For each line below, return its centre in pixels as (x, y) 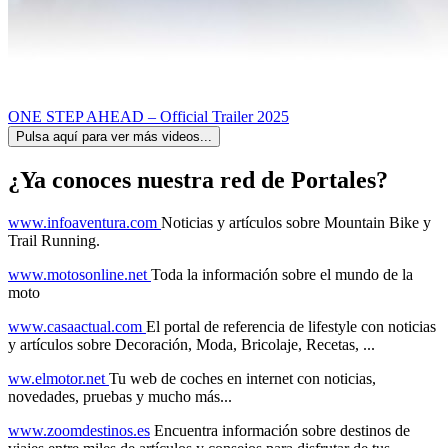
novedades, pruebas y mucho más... (120, 396)
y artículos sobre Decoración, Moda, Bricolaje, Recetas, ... (191, 344)
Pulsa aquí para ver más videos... (114, 136)
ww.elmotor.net (58, 378)
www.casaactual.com (77, 326)
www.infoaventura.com (84, 222)
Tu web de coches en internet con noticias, (242, 378)
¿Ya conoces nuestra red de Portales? (198, 179)
